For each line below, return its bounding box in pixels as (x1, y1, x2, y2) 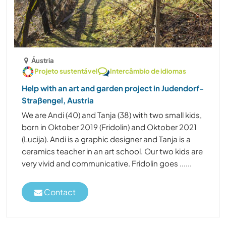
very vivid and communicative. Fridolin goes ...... (22, 158, 192, 168)
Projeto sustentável (34, 66, 97, 75)
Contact (42, 187, 76, 198)
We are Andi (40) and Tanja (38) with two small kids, (22, 109, 202, 120)
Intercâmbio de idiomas (110, 66, 186, 75)
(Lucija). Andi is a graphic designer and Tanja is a (22, 134, 191, 144)
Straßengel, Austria (22, 95, 94, 105)
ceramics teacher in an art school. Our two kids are (22, 146, 203, 156)
